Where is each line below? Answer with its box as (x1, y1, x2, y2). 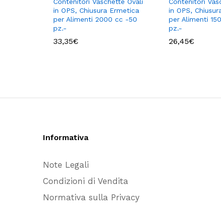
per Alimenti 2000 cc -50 (53, 15, 137, 23)
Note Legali (43, 159, 89, 170)
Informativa (43, 132, 88, 142)
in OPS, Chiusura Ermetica (53, 6, 139, 14)
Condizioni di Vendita (43, 176, 128, 186)
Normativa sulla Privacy (43, 192, 140, 202)
